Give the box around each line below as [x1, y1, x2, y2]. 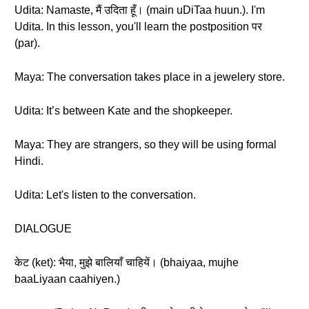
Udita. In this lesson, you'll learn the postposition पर [14, 21, 262, 32]
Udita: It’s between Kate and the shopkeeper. [14, 105, 232, 117]
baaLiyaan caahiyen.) [14, 273, 120, 285]
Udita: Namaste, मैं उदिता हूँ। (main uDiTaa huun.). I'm [14, 4, 265, 16]
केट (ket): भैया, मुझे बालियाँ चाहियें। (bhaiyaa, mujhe [14, 257, 239, 268]
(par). [14, 37, 40, 49]
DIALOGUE [14, 223, 72, 235]
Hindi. [14, 155, 43, 167]
